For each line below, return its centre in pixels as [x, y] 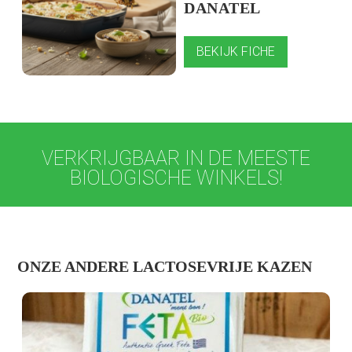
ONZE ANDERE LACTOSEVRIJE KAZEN [165, 267]
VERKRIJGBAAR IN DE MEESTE [176, 159]
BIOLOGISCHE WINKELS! [176, 178]
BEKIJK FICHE [236, 52]
